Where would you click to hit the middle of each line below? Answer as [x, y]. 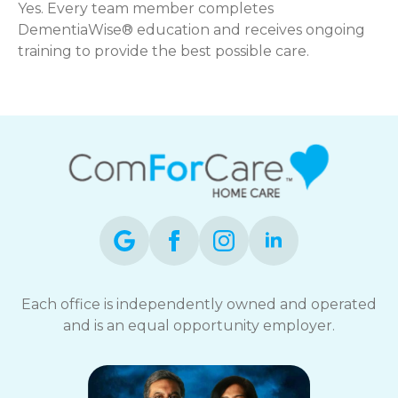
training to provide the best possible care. [163, 51]
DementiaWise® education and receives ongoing [191, 29]
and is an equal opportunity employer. [199, 325]
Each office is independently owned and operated [199, 304]
